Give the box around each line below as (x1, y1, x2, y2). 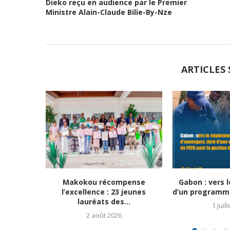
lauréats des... (77, 197, 130, 207)
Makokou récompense (62, 177, 145, 187)
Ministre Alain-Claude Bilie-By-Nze (45, 7, 172, 17)
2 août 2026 (86, 210, 122, 220)
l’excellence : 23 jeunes (62, 187, 146, 197)
